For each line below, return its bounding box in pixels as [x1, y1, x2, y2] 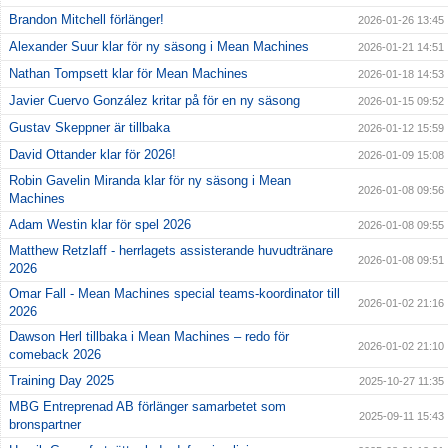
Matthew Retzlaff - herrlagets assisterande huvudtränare [9, 243, 333, 259]
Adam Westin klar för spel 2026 [9, 217, 191, 233]
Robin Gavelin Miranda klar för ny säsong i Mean [9, 173, 291, 189]
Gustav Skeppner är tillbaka [9, 120, 170, 136]
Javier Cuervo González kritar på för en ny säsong [9, 93, 300, 109]
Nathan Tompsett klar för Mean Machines [9, 66, 248, 82]
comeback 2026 [9, 347, 101, 363]
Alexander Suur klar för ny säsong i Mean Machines [9, 39, 309, 55]
